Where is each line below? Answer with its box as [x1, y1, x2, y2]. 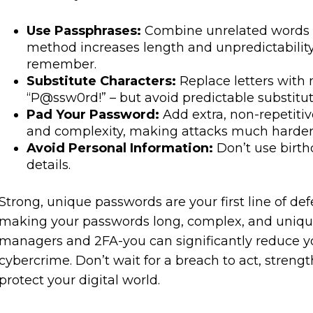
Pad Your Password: [26, 107, 159, 123]
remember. [26, 57, 100, 73]
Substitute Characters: [26, 73, 180, 89]
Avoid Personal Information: [26, 140, 213, 156]
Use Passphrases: [26, 23, 145, 39]
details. [26, 157, 74, 173]
